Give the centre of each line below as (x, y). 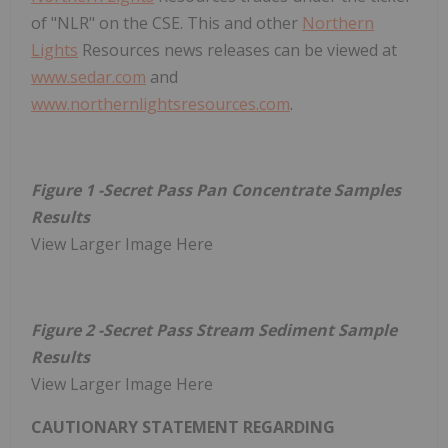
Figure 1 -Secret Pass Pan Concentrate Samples (216, 189)
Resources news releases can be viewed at (237, 49)
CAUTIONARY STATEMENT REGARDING (183, 426)
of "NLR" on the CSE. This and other (166, 22)
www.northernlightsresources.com (160, 103)
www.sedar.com (88, 76)
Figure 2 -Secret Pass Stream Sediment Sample (214, 329)
